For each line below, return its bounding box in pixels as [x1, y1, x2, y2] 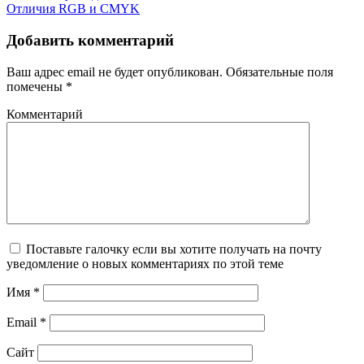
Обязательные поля [223, 64, 333, 79]
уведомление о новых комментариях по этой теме [6, 256, 284, 271]
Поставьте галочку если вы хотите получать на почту [26, 241, 322, 256]
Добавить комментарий [6, 31, 174, 49]
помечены [6, 79, 66, 93]
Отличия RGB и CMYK [6, 2, 140, 16]
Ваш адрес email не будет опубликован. [6, 64, 223, 79]
